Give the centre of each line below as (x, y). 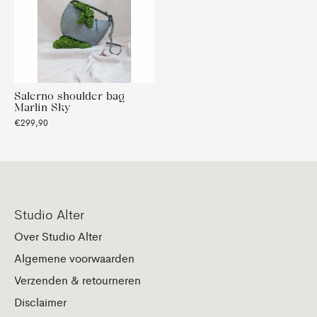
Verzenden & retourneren (77, 280)
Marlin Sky (42, 107)
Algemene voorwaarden (74, 258)
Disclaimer (40, 302)
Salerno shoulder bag (69, 96)
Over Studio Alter (58, 236)
